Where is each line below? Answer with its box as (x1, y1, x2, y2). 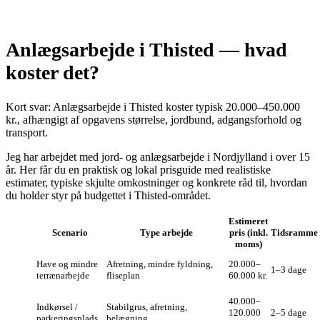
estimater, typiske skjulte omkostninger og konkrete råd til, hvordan (6, 176, 307, 189)
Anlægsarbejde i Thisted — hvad (6, 38, 287, 61)
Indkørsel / (36, 301, 78, 312)
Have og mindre (36, 258, 98, 269)
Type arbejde (139, 226, 193, 238)
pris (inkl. (229, 226, 268, 238)
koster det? (6, 61, 99, 84)
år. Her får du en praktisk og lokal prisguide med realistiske (6, 163, 271, 176)
